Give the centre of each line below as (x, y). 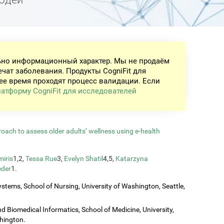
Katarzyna (132, 158)
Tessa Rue (41, 158)
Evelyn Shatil (83, 158)
